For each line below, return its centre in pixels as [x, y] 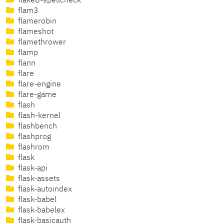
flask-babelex [40, 211]
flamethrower [41, 43]
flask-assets [38, 179]
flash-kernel [38, 116]
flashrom [33, 148]
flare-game [36, 95]
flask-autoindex [44, 190]
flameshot [35, 32]
